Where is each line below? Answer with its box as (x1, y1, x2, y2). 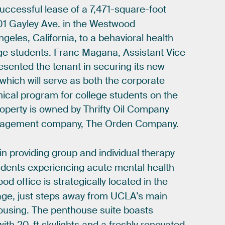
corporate (122, 75, 165, 87)
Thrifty (83, 103, 111, 116)
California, (33, 32, 77, 45)
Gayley (9, 18, 39, 30)
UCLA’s (110, 190, 144, 202)
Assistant (123, 46, 164, 59)
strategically (53, 176, 106, 188)
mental (115, 161, 145, 174)
